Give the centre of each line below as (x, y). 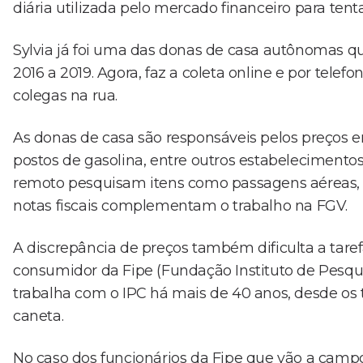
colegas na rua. (65, 95)
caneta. (38, 316)
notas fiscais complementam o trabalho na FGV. (181, 205)
